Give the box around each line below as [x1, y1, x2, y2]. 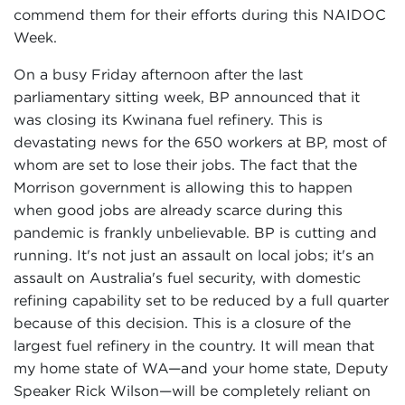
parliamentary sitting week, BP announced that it [14, 89, 360, 105]
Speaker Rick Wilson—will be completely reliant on [14, 382, 371, 399]
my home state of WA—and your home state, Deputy [14, 360, 388, 376]
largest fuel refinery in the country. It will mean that [14, 337, 374, 353]
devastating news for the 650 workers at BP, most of [14, 134, 387, 150]
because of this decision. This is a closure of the [14, 315, 351, 331]
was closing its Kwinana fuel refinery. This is [14, 111, 323, 127]
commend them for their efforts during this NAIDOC [14, 6, 386, 23]
